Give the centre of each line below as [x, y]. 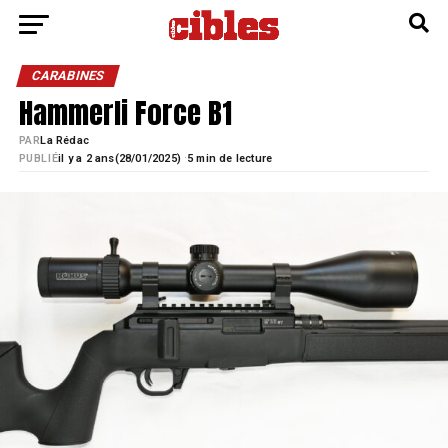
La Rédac [65, 140]
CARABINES [67, 75]
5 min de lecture [230, 158]
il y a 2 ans [86, 158]
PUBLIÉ [38, 158]
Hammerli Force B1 [125, 112]
